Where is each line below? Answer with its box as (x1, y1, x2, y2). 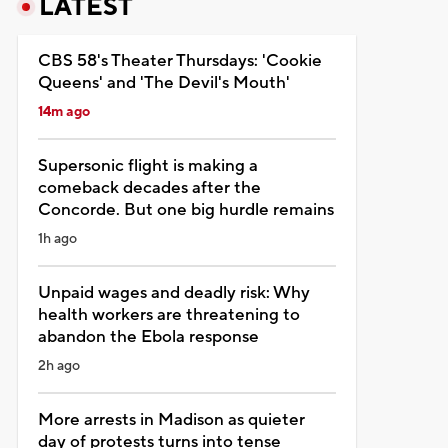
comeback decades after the (37, 176, 261, 199)
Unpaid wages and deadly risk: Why (37, 281, 310, 304)
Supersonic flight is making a (37, 154, 258, 177)
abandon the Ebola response (37, 325, 259, 348)
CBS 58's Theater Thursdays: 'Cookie (37, 49, 322, 72)
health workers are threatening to (37, 303, 300, 326)
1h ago (37, 229, 77, 248)
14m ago (37, 102, 90, 121)
